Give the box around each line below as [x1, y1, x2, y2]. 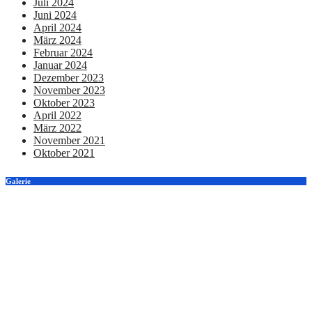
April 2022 [33, 109, 81, 121]
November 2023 [33, 84, 105, 96]
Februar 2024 [33, 46, 93, 58]
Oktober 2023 [33, 96, 95, 109]
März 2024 [33, 33, 81, 46]
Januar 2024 [33, 58, 87, 71]
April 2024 [33, 21, 81, 33]
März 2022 [33, 121, 81, 134]
